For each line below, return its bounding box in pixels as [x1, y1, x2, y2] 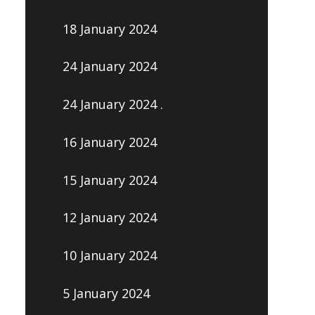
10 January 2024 [62, 247, 157, 264]
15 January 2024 [62, 171, 157, 188]
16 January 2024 [62, 133, 157, 150]
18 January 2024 [62, 20, 157, 37]
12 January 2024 [62, 209, 157, 226]
